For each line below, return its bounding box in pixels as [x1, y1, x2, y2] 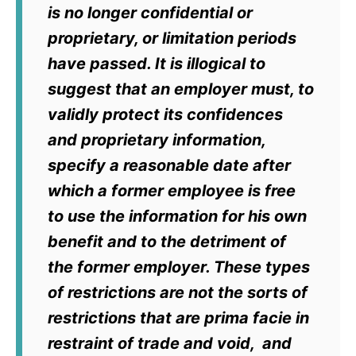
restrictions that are [48, 308, 204, 328]
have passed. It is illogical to [48, 54, 265, 74]
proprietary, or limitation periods [48, 29, 296, 48]
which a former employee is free [48, 181, 296, 201]
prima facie [204, 308, 292, 328]
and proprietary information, [48, 130, 265, 150]
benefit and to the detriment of [48, 232, 286, 252]
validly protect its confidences [48, 105, 283, 125]
